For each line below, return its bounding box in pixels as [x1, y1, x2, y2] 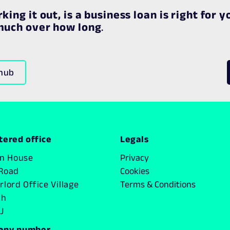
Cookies [120, 166, 149, 176]
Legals [120, 134, 149, 144]
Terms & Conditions [120, 179, 196, 189]
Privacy [120, 152, 149, 163]
